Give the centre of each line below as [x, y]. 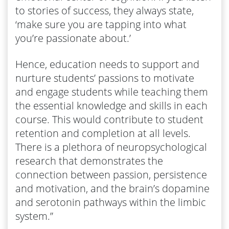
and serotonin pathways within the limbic [111, 202]
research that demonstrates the [89, 161]
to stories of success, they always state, [105, 10]
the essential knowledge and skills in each [111, 105]
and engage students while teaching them [112, 91]
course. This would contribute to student [109, 119]
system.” [34, 216]
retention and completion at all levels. [103, 133]
